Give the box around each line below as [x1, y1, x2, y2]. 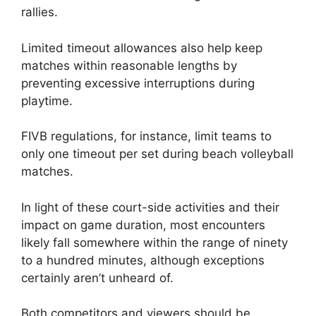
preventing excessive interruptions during [21, 75, 255, 90]
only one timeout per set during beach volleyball [21, 147, 293, 162]
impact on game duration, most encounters [21, 217, 265, 232]
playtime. [21, 93, 73, 108]
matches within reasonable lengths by [21, 58, 237, 73]
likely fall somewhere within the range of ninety [21, 235, 288, 250]
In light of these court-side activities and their [21, 200, 279, 214]
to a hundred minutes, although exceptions [21, 253, 265, 267]
